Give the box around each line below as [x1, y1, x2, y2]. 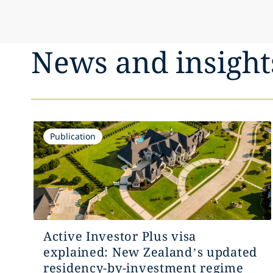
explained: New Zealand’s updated [43, 243, 258, 260]
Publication [49, 130, 96, 142]
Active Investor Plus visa [43, 227, 196, 244]
